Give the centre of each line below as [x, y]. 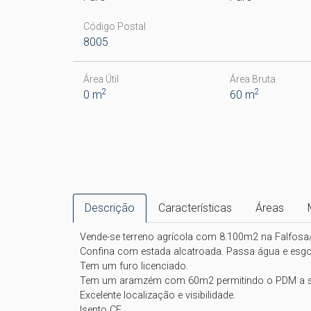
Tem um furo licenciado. [134, 266]
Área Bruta [253, 79]
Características [195, 208]
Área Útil [101, 79]
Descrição [109, 208]
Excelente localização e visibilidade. [157, 295]
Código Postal [114, 26]
